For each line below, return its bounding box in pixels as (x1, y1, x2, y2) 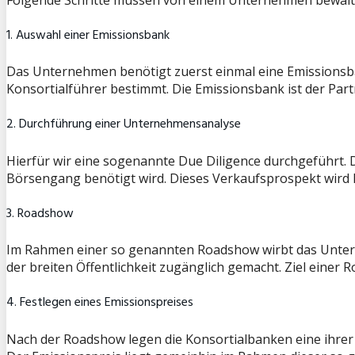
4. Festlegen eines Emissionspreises (6, 292, 193, 314)
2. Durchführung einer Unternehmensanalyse (6, 114, 241, 136)
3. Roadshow (6, 203, 74, 224)
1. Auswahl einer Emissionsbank (6, 25, 170, 46)
